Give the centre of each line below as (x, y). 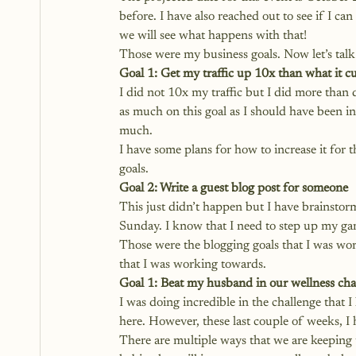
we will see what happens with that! (213, 36)
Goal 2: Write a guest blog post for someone (234, 188)
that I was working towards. (193, 265)
